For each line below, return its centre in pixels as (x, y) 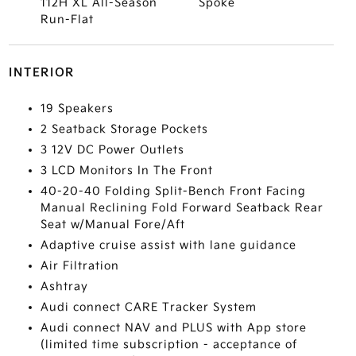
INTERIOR (41, 73)
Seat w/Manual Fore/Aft (112, 224)
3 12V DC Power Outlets (112, 150)
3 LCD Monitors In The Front (126, 170)
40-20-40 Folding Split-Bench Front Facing (173, 191)
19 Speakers (77, 108)
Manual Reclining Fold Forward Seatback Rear (182, 208)
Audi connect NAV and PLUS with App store (173, 328)
